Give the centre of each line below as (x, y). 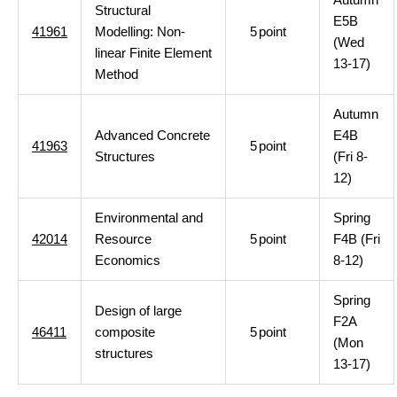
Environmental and (149, 218)
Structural (123, 10)
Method (117, 74)
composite (125, 332)
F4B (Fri (357, 239)
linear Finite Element (153, 53)
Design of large (138, 311)
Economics (128, 260)
